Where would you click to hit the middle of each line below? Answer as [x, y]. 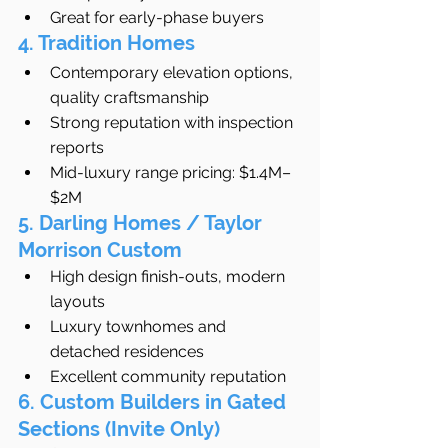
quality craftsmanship [129, 98]
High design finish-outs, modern [169, 277]
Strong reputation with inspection [173, 123]
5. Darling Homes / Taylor [142, 223]
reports [77, 148]
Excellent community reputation [168, 377]
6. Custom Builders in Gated [154, 402]
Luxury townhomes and [140, 327]
